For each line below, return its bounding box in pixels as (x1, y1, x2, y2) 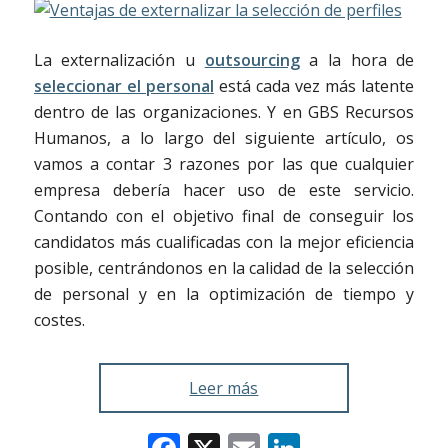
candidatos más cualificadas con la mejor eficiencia (33, 230, 415, 253)
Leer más (189, 376, 259, 399)
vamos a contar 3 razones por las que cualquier (33, 152, 415, 175)
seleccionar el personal (33, 74, 214, 97)
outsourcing (204, 48, 300, 71)
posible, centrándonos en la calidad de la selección (33, 256, 415, 279)
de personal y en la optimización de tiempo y (33, 282, 415, 305)
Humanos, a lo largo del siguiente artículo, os (33, 126, 415, 149)
